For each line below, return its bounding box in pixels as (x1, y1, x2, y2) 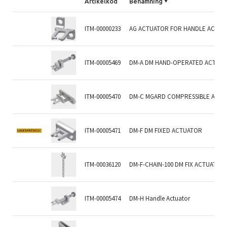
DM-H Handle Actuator (129, 194, 191, 203)
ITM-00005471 (85, 126, 121, 135)
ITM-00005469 (85, 58, 121, 67)
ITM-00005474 (85, 194, 121, 203)
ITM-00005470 (85, 92, 121, 101)
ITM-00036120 (85, 160, 121, 169)
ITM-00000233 (85, 24, 121, 33)
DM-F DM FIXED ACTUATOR (129, 126, 203, 135)
